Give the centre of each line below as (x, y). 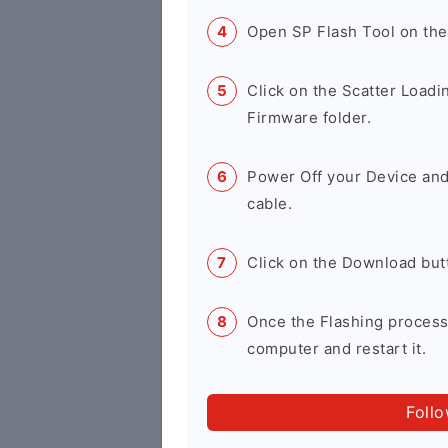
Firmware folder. (309, 117)
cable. (269, 203)
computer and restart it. (336, 348)
